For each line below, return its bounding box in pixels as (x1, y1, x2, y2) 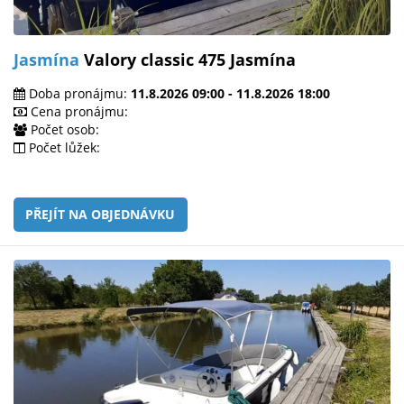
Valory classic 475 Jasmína (79, 48, 296, 70)
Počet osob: (27, 120, 99, 138)
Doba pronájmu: (25, 84, 131, 102)
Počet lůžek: (25, 138, 100, 156)
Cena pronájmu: (27, 102, 128, 120)
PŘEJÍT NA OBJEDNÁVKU (25, 205, 176, 223)
